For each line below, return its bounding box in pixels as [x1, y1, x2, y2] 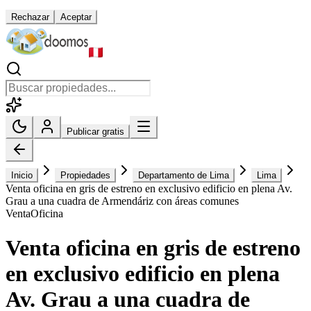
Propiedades [60, 170, 110, 181]
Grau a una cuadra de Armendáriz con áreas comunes [6, 195, 239, 208]
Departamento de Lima [138, 170, 229, 181]
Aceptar [60, 12, 92, 23]
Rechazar [11, 12, 49, 23]
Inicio [11, 170, 33, 181]
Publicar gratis [67, 126, 124, 137]
